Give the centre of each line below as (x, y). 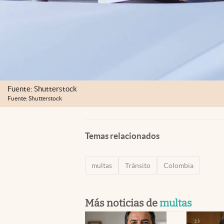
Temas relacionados (122, 135)
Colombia (178, 165)
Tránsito (138, 165)
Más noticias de (122, 203)
